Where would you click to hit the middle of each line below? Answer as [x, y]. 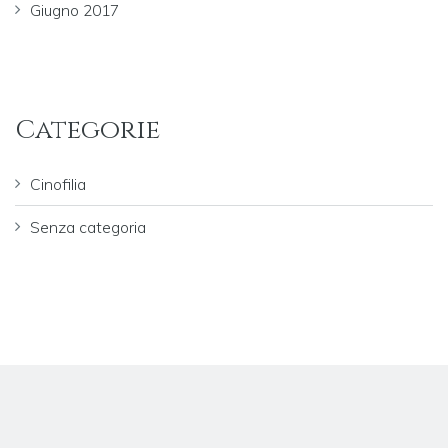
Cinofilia [58, 183]
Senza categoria [88, 226]
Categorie [87, 130]
